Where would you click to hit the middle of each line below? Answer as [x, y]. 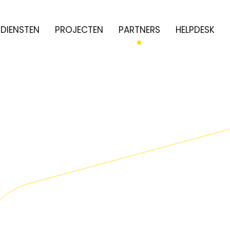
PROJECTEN [79, 30]
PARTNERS [139, 30]
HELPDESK [195, 30]
